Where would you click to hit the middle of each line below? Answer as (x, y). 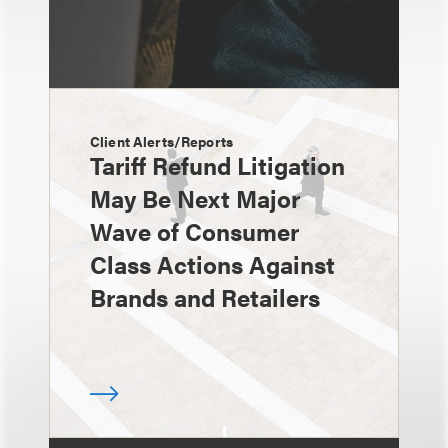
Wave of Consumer (194, 231)
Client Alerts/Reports (161, 141)
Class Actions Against (212, 264)
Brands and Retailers (205, 297)
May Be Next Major (195, 198)
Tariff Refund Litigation (217, 165)
